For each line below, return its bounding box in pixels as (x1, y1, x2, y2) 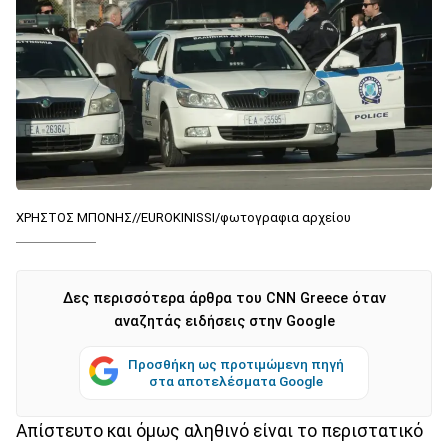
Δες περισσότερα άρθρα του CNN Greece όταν (62, 289, 386, 307)
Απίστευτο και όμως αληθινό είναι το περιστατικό (16, 420, 423, 441)
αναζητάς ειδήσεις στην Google (113, 312, 335, 330)
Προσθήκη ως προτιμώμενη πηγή (128, 355, 344, 372)
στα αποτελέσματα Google (149, 372, 323, 389)
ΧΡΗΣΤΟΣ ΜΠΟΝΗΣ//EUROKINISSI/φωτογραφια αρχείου (16, 209, 351, 225)
